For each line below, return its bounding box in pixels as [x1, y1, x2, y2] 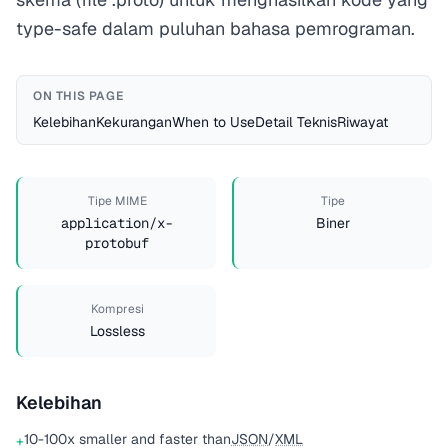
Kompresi [90, 301, 144, 317]
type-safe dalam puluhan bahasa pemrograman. [16, 17, 415, 40]
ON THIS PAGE [33, 88, 124, 104]
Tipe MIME [87, 193, 147, 209]
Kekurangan [96, 113, 172, 131]
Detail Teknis [255, 113, 337, 131]
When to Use [172, 113, 255, 131]
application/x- [61, 214, 173, 232]
